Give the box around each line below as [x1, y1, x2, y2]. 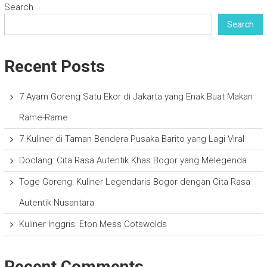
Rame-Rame [18, 112, 68, 123]
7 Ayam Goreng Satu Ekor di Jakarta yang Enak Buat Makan [18, 91, 253, 103]
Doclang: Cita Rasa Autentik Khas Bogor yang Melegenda [18, 155, 247, 166]
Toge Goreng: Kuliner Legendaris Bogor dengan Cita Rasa [18, 176, 250, 188]
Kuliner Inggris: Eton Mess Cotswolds [18, 219, 167, 230]
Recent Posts [4, 57, 105, 77]
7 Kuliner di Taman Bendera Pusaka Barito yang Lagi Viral [18, 133, 244, 145]
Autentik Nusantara [18, 197, 94, 209]
